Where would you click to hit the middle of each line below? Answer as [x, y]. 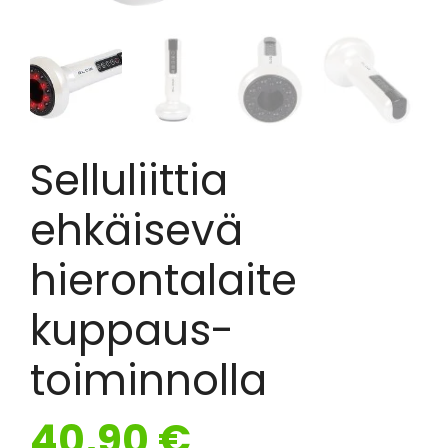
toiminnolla [148, 380]
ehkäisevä [136, 230]
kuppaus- [132, 330]
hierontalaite [163, 280]
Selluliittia [129, 180]
